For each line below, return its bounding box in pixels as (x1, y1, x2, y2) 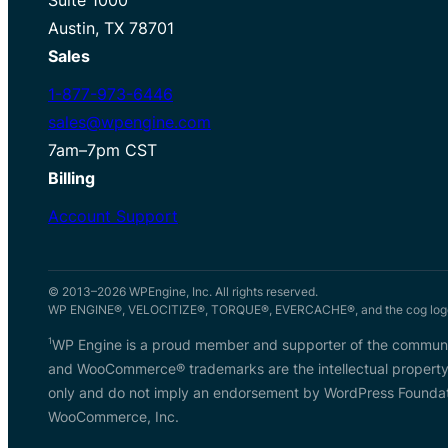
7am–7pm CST (48, 139, 157, 160)
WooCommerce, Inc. (48, 407, 179, 425)
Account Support (48, 205, 178, 226)
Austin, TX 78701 (48, 17, 174, 38)
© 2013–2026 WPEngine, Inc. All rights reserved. (48, 283, 318, 299)
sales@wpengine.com (48, 111, 211, 132)
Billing (48, 167, 95, 188)
